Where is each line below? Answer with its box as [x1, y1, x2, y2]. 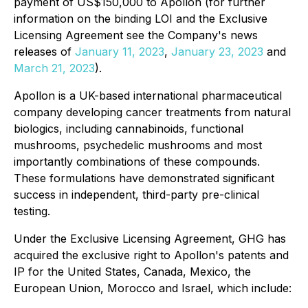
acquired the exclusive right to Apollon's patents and [14, 248, 289, 262]
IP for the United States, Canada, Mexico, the [14, 265, 251, 278]
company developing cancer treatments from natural [14, 105, 291, 119]
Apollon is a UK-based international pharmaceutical [14, 89, 282, 102]
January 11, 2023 [75, 45, 164, 58]
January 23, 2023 [171, 45, 263, 58]
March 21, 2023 [14, 61, 95, 75]
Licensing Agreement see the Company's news [14, 28, 258, 42]
